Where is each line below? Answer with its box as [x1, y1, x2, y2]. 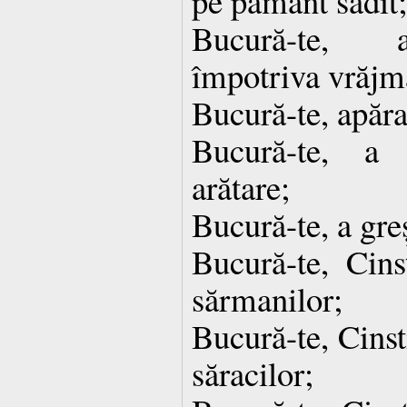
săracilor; [192, 350, 313, 395]
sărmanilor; [192, 275, 342, 321]
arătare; [192, 164, 290, 209]
